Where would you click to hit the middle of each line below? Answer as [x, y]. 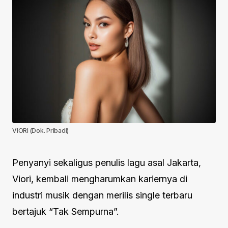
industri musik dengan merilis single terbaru [102, 195]
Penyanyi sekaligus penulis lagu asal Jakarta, [107, 162]
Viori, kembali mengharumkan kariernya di [100, 179]
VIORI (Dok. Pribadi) [41, 130]
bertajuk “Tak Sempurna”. [66, 211]
